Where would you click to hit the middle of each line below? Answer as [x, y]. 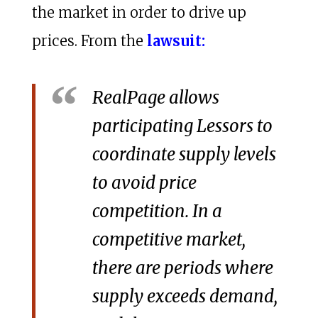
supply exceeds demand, [185, 296]
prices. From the [89, 40]
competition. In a [157, 211]
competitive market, [169, 239]
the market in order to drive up [139, 12]
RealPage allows [155, 97]
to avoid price [144, 182]
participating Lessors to [182, 126]
